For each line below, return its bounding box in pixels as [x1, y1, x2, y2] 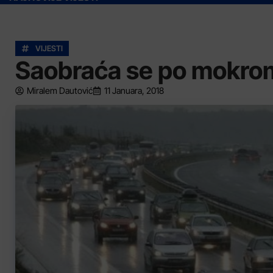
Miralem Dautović [27, 85, 93, 96]
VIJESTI [35, 44, 63, 53]
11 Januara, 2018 [104, 85, 164, 96]
